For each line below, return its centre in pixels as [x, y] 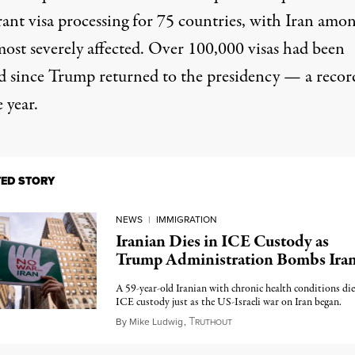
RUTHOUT [213, 322]
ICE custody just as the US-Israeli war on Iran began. [228, 302]
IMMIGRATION [186, 219]
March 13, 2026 [269, 321]
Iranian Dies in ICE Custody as [222, 242]
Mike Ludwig [156, 322]
